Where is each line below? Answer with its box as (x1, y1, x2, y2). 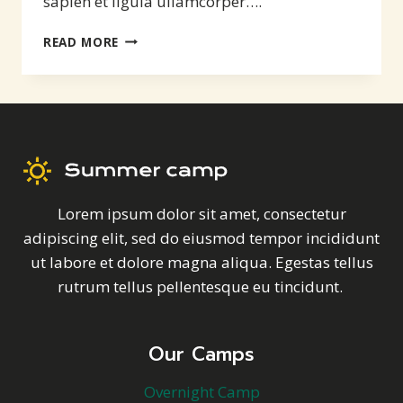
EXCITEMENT (118, 28, 200, 46)
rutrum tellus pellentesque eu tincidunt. (57, 276, 346, 298)
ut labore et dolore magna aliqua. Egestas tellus (30, 252, 373, 273)
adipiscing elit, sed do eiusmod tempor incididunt (23, 228, 380, 249)
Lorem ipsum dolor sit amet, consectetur (57, 203, 346, 225)
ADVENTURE (118, 66, 197, 84)
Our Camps (148, 340, 255, 370)
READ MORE (43, 32, 120, 50)
